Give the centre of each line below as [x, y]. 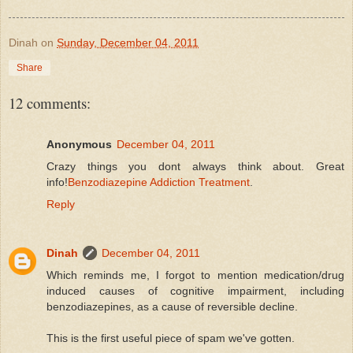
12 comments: [50, 102]
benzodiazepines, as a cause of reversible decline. [172, 306]
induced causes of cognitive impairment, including [195, 290]
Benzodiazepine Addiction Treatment [159, 182]
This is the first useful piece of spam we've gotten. [171, 338]
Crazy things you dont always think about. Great [195, 166]
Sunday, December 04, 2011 [128, 42]
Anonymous [79, 144]
